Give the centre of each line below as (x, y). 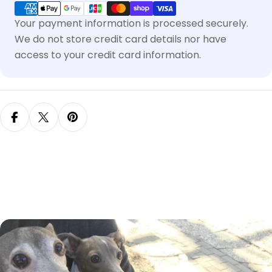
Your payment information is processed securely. (131, 23)
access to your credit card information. (108, 55)
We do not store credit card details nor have (121, 39)
